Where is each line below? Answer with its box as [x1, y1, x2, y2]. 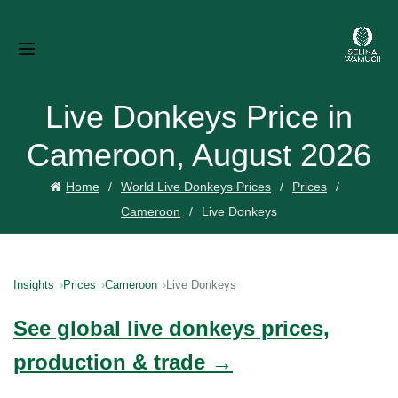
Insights [13, 278, 54, 291]
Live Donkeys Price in [45, 99, 353, 135]
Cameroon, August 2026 [27, 137, 371, 173]
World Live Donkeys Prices [121, 179, 271, 194]
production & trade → [13, 350, 233, 374]
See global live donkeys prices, [13, 316, 330, 340]
